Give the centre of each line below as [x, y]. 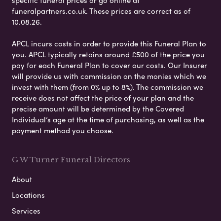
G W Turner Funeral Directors [71, 160]
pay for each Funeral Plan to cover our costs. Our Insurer [110, 65]
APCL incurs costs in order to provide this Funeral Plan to [109, 44]
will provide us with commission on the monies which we [109, 76]
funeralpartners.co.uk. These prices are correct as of [101, 11]
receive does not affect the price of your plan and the [103, 98]
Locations [28, 195]
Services [26, 211]
